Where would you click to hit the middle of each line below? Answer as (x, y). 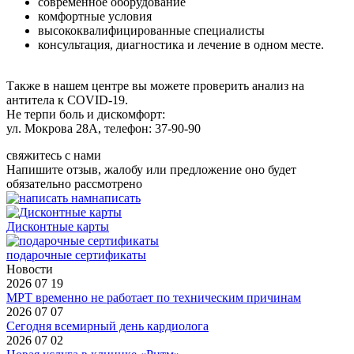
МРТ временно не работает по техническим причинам (154, 297)
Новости (30, 269)
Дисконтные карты (58, 226)
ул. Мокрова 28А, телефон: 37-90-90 (104, 128)
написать (116, 198)
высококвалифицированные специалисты (151, 30)
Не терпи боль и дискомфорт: (86, 114)
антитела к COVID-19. (67, 100)
